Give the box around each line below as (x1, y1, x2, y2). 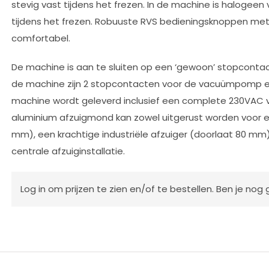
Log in (20, 183, 48, 195)
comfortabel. (11, 32, 70, 44)
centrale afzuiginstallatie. (11, 145, 125, 157)
